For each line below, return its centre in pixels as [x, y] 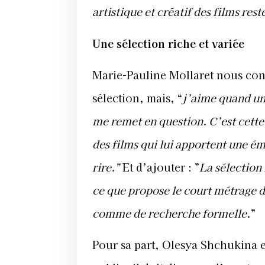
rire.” [106, 167]
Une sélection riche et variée [168, 43]
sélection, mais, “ [137, 98]
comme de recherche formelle [169, 213]
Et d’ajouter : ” [159, 167]
